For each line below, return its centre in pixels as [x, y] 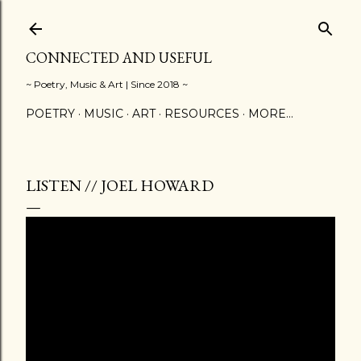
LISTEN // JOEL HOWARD [120, 185]
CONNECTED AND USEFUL [119, 58]
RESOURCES [202, 114]
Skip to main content [180, 20]
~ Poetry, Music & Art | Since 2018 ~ [107, 84]
